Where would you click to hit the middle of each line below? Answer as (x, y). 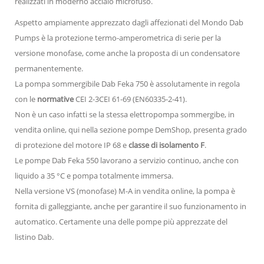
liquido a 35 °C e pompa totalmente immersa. (94, 175)
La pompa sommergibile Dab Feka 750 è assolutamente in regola (127, 83)
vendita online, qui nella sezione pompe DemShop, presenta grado (131, 129)
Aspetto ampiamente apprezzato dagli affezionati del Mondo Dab (129, 22)
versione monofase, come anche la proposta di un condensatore (127, 53)
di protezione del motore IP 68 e (71, 145)
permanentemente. (49, 68)
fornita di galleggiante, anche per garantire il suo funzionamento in (131, 206)
